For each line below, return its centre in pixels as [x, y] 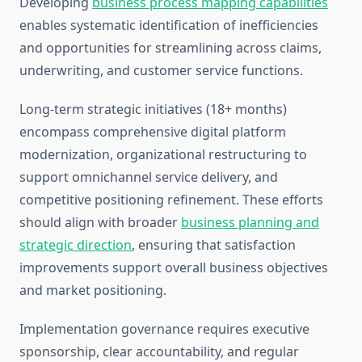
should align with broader [100, 223]
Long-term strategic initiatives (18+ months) [153, 109]
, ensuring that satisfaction [214, 245]
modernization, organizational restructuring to [163, 155]
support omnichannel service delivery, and [149, 177]
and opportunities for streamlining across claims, [170, 48]
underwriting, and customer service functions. [161, 71]
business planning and [250, 223]
